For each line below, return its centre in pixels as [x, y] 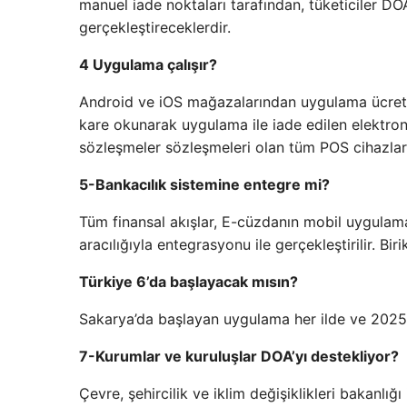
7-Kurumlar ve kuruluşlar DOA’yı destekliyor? [239, 357]
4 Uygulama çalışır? [148, 65]
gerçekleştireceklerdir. [155, 28]
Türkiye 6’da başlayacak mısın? [189, 282]
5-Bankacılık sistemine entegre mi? [204, 185]
